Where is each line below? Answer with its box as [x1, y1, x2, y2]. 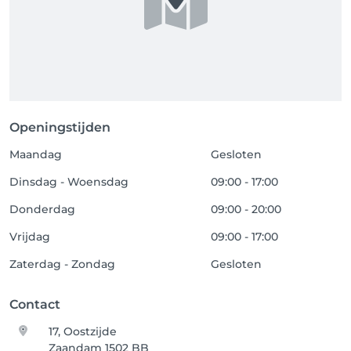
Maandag [9, 147, 62, 161]
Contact [9, 297, 60, 312]
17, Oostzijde [49, 324, 118, 338]
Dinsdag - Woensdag [9, 175, 128, 189]
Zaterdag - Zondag [9, 257, 115, 271]
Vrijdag [9, 230, 50, 244]
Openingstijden [9, 120, 110, 135]
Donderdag [9, 202, 75, 216]
